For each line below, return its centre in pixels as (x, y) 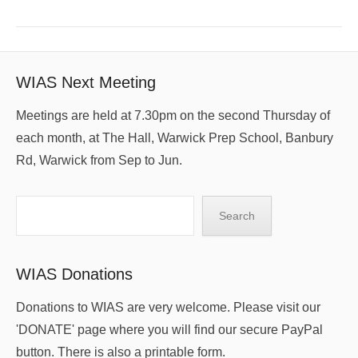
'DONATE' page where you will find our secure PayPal (169, 329)
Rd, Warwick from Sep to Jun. (99, 160)
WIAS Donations (74, 274)
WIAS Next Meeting (86, 82)
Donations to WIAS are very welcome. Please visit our (168, 307)
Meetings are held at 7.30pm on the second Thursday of (173, 115)
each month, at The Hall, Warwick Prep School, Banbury (175, 137)
